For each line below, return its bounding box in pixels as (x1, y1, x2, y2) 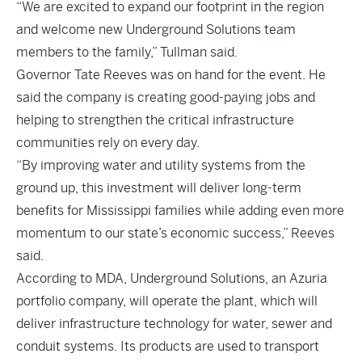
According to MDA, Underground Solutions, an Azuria (16, 271, 327, 286)
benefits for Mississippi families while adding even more (16, 203, 344, 218)
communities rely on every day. (16, 135, 200, 150)
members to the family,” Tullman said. (16, 44, 239, 60)
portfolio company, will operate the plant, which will (16, 293, 318, 309)
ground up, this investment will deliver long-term (16, 180, 301, 196)
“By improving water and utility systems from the (16, 158, 305, 173)
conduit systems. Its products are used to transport (16, 339, 319, 354)
